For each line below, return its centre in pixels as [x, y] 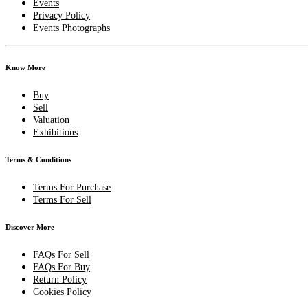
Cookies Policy [62, 291]
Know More [25, 67]
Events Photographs [71, 27]
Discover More [30, 227]
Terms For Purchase [72, 187]
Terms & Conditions [38, 159]
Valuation [51, 120]
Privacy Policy [62, 15]
